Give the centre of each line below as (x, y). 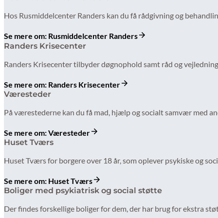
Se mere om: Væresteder (47, 132)
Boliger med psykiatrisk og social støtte (83, 191)
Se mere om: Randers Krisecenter (62, 84)
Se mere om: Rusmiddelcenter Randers (71, 36)
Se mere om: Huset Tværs (48, 181)
